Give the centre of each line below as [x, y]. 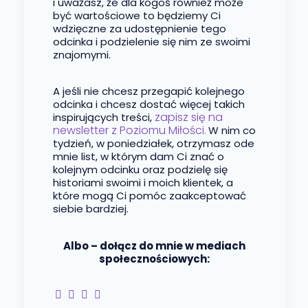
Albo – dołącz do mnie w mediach [154, 246]
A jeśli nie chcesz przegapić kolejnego [148, 91]
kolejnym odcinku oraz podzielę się [140, 170]
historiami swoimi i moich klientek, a [143, 183]
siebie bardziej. [90, 209]
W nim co [232, 131]
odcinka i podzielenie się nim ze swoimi [151, 42]
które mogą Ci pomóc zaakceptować [149, 196]
